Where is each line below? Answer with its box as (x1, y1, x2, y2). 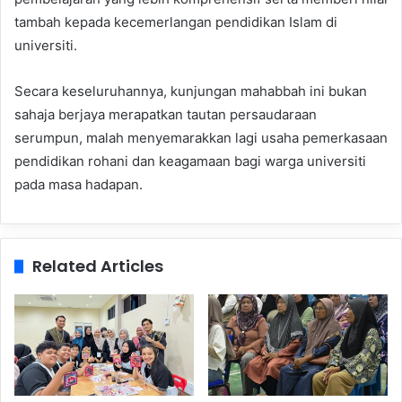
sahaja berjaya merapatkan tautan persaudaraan (14, 106, 317, 124)
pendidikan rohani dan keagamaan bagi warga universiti (14, 153, 366, 170)
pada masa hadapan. (14, 176, 143, 194)
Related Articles (32, 255, 163, 278)
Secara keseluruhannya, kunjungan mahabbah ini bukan (14, 83, 367, 100)
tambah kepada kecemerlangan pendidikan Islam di (14, 13, 337, 31)
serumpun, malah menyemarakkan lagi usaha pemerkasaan (14, 129, 388, 147)
